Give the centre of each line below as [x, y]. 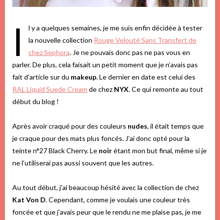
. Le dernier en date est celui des [146, 77]
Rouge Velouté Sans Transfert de [145, 40]
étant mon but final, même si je [159, 151]
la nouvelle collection [61, 40]
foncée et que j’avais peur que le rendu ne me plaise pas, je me [107, 212]
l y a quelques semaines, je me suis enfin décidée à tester [115, 28]
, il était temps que [176, 126]
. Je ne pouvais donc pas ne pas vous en [130, 53]
